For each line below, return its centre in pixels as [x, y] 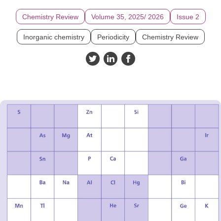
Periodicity [113, 37]
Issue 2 [188, 17]
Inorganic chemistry [54, 37]
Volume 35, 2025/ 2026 [127, 17]
